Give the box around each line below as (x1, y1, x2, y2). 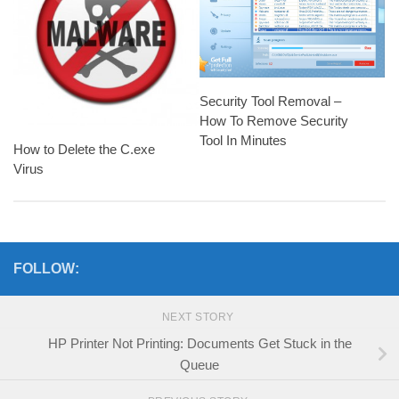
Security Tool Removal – (199, 94, 341, 110)
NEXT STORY (161, 310, 238, 323)
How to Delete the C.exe (13, 141, 155, 157)
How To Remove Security (199, 113, 348, 129)
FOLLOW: (13, 260, 79, 276)
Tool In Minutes (199, 133, 287, 149)
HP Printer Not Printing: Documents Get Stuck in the (47, 335, 352, 351)
